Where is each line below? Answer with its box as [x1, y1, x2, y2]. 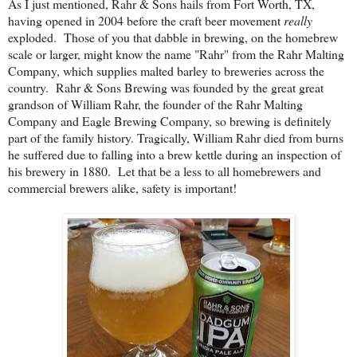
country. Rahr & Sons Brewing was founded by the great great [8, 79, 324, 96]
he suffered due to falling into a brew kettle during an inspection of [8, 146, 341, 163]
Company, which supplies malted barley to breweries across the [8, 62, 324, 80]
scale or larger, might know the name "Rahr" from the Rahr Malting [8, 45, 344, 63]
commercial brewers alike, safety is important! [8, 179, 241, 197]
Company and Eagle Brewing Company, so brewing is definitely [8, 112, 331, 130]
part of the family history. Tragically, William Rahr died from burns [8, 129, 343, 147]
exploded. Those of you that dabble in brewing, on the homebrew [8, 29, 338, 46]
